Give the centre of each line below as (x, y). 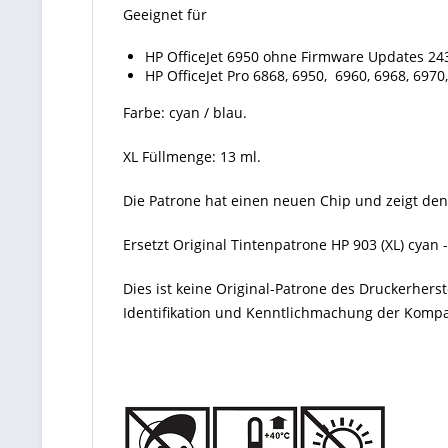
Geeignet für (165, 14)
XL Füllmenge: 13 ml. (192, 156)
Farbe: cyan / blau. (185, 112)
